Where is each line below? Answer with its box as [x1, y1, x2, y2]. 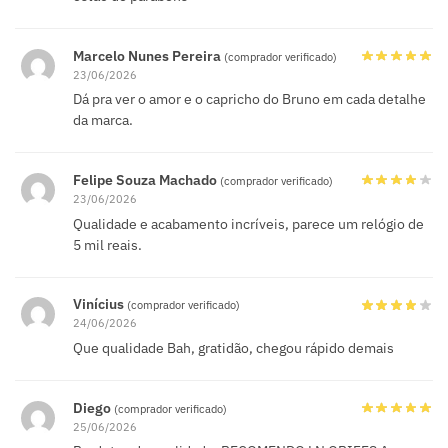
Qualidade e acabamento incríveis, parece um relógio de [73, 214, 424, 233]
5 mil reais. [73, 235, 142, 254]
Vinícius [73, 295, 127, 314]
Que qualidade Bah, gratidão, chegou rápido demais [73, 338, 394, 357]
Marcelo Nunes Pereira [73, 46, 224, 65]
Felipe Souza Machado [73, 170, 220, 189]
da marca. [73, 111, 133, 130]
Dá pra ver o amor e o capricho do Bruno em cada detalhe [73, 90, 426, 109]
